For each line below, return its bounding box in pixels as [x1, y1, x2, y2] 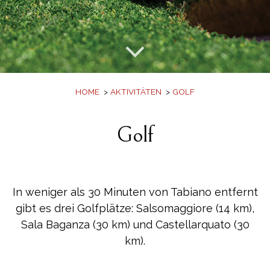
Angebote [105, 11, 165, 30]
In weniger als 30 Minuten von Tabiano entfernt [12, 186, 258, 199]
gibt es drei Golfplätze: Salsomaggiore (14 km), [16, 202, 254, 215]
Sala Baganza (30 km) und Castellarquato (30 [20, 218, 250, 231]
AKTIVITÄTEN [110, 87, 162, 97]
